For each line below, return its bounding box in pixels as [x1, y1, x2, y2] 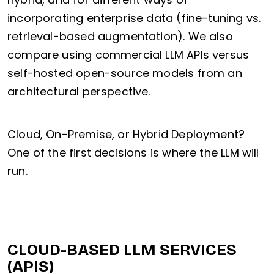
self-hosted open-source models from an [7, 65, 242, 81]
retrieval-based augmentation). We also [7, 29, 233, 45]
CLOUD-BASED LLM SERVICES [7, 240, 237, 260]
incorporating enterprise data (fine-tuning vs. [7, 10, 261, 26]
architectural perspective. [7, 84, 150, 100]
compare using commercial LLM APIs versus [7, 47, 250, 63]
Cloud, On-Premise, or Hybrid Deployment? [7, 127, 245, 143]
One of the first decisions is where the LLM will [7, 145, 259, 161]
